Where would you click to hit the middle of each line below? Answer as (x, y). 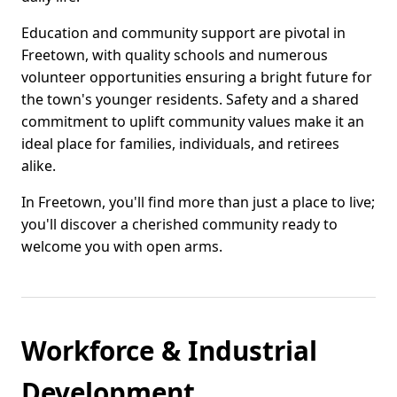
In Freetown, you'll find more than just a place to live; (198, 202)
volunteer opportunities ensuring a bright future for (197, 78)
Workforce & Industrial (169, 351)
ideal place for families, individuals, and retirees (180, 144)
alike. (39, 166)
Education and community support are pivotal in (183, 33)
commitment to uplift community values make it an (193, 122)
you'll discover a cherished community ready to (179, 225)
